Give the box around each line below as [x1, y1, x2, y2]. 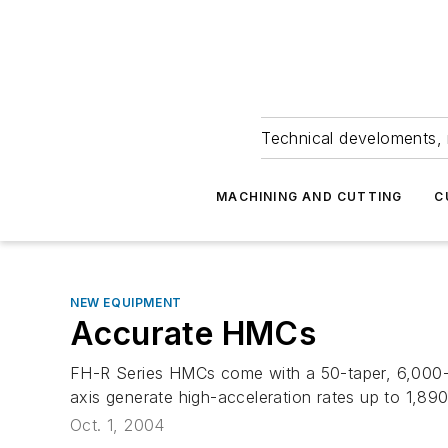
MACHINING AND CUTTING [216, 189, 403, 204]
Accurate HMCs [70, 314, 317, 353]
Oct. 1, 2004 [70, 415, 165, 436]
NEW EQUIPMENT [70, 295, 182, 310]
